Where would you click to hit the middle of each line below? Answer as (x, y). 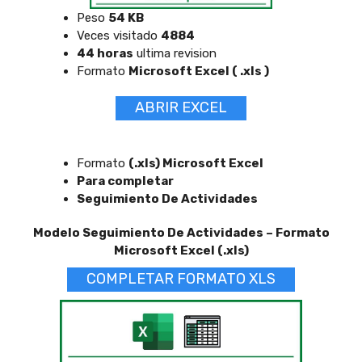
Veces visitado (119, 35)
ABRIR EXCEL (181, 107)
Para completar (125, 181)
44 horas (105, 53)
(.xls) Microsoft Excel (196, 163)
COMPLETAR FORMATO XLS (181, 279)
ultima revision (175, 53)
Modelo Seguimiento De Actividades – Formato (181, 232)
